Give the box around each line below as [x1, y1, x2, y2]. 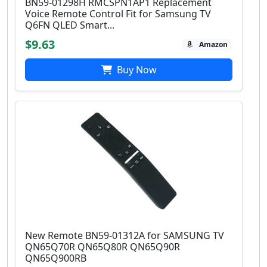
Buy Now [114, 63, 157, 77]
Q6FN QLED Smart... [25, 18, 114, 32]
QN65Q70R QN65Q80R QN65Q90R [25, 240, 180, 254]
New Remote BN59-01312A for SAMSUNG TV [25, 229, 224, 243]
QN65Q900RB [25, 252, 86, 265]
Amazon [199, 39, 228, 50]
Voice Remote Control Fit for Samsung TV [25, 7, 211, 21]
